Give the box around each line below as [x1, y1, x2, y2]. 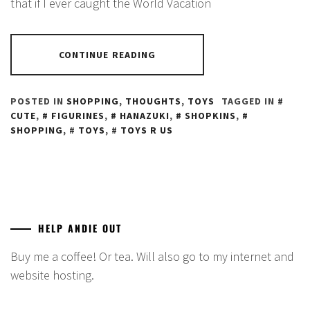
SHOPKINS [185, 109, 236, 122]
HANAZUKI [120, 109, 170, 122]
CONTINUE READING [58, 48, 156, 61]
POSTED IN [10, 94, 66, 107]
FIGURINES [51, 109, 104, 122]
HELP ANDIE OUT [38, 220, 122, 235]
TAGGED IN [221, 94, 277, 107]
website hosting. [10, 266, 94, 283]
